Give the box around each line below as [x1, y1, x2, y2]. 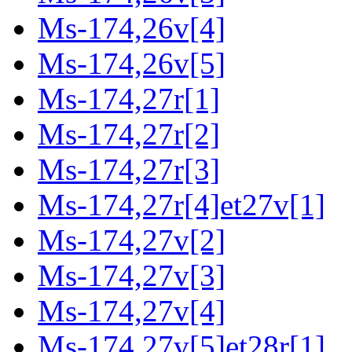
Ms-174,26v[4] [38, 11, 225, 46]
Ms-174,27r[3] [38, 152, 220, 187]
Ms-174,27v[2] [38, 223, 225, 258]
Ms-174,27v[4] [38, 294, 225, 328]
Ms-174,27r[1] [38, 82, 220, 116]
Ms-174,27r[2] [38, 117, 220, 152]
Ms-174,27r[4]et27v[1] [38, 188, 325, 222]
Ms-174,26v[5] [38, 46, 225, 81]
